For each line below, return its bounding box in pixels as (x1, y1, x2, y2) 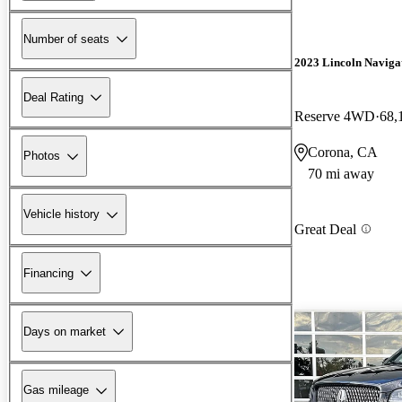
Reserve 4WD (294, 108, 375, 124)
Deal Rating (23, 90, 83, 104)
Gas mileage (23, 383, 89, 398)
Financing (23, 266, 74, 280)
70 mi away (308, 165, 374, 181)
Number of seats (23, 31, 109, 46)
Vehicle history (23, 207, 100, 222)
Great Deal (294, 221, 356, 237)
